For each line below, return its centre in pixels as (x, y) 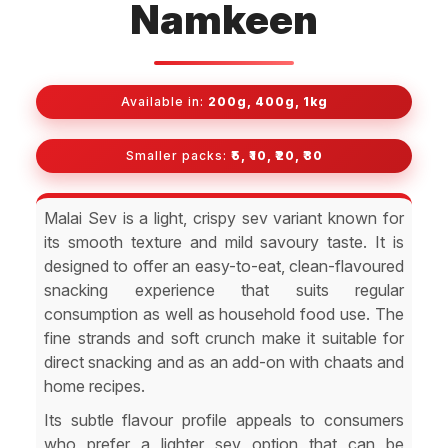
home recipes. (94, 385)
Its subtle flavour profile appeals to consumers (224, 419)
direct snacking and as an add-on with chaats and (224, 361)
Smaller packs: (176, 155)
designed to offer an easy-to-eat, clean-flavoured (224, 265)
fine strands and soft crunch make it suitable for (224, 337)
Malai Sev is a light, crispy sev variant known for (224, 217)
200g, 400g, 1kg (265, 101)
